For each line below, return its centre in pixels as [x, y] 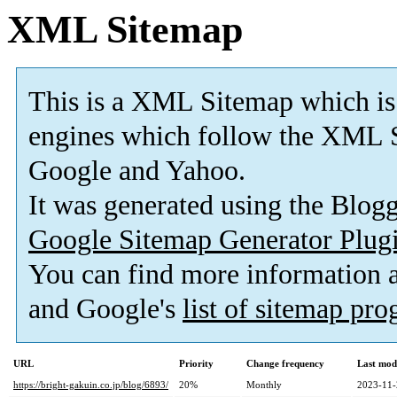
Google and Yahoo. [137, 171]
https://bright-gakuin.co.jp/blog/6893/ [91, 385]
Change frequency [285, 364]
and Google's [105, 309]
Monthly [264, 385]
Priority [196, 364]
